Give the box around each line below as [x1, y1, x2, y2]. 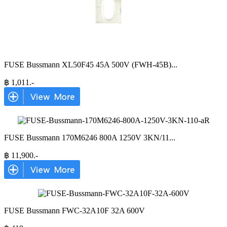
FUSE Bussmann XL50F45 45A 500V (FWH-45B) [4, 60, 171, 69]
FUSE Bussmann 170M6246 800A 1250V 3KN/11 [4, 133, 169, 142]
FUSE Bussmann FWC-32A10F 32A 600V [4, 206, 145, 215]
